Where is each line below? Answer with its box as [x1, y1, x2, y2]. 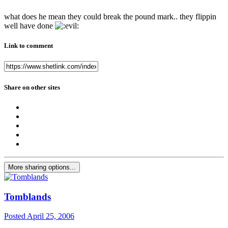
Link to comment [4, 42, 53, 50]
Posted [4, 212, 27, 221]
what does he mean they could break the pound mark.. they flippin [4, 12, 216, 21]
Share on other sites [4, 83, 60, 91]
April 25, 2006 [27, 212, 74, 221]
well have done [4, 21, 55, 31]
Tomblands [4, 191, 51, 202]
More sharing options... [8, 163, 76, 171]
